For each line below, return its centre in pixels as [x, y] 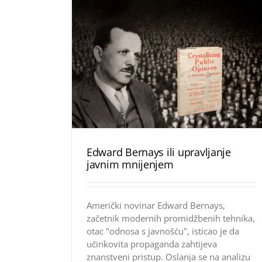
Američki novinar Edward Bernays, [156, 205]
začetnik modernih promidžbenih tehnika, [171, 218]
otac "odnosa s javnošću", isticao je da [163, 231]
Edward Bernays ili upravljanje [159, 152]
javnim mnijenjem [130, 164]
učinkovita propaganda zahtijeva [152, 244]
